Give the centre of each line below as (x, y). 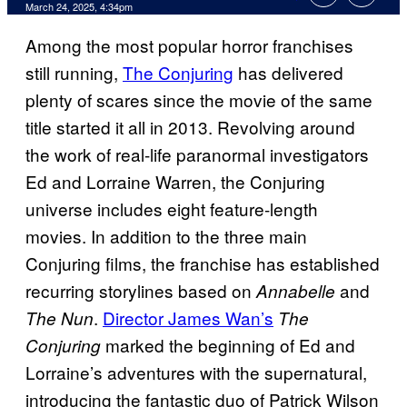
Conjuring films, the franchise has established (203, 263)
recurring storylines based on (141, 291)
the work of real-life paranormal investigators (197, 154)
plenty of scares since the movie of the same (199, 100)
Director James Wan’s (188, 318)
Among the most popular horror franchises (189, 45)
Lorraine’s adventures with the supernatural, (196, 372)
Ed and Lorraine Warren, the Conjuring (175, 182)
